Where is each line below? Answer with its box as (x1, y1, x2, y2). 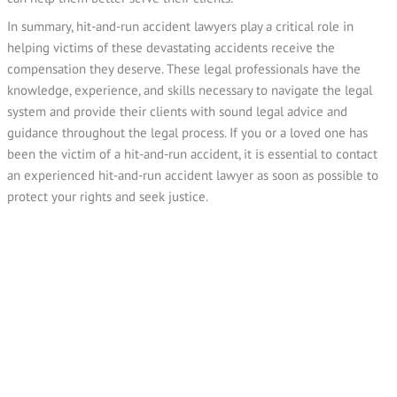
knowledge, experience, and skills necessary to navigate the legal (7, 81, 372, 98)
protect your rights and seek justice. (7, 187, 207, 205)
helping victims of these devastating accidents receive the (7, 38, 335, 56)
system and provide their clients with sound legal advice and (7, 102, 347, 120)
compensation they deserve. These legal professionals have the (7, 59, 361, 77)
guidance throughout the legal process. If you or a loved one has (7, 123, 368, 141)
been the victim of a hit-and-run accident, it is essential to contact (7, 144, 378, 162)
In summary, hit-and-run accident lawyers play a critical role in (7, 17, 354, 35)
